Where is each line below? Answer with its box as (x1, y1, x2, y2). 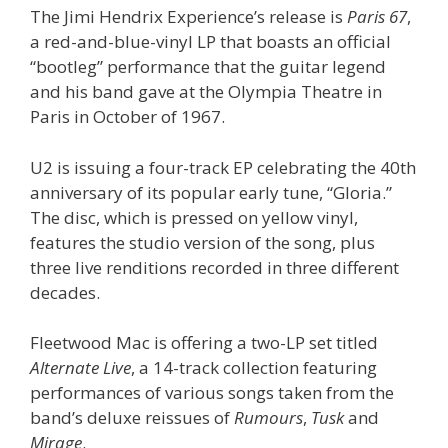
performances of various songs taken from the (30, 381, 394, 405)
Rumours (234, 406, 303, 430)
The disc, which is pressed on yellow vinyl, (30, 205, 358, 229)
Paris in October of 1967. (30, 105, 225, 129)
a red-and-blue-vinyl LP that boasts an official (30, 30, 391, 54)
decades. (30, 280, 100, 304)
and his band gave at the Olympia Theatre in (30, 80, 382, 104)
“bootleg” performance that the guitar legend (30, 55, 386, 79)
